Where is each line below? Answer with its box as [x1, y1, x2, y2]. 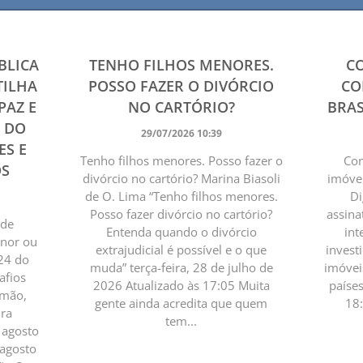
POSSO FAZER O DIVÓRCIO [88, 75, 275, 96]
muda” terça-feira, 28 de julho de [89, 258, 273, 275]
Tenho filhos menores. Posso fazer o [79, 152, 283, 169]
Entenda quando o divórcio [105, 223, 257, 240]
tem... [165, 312, 198, 329]
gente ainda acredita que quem [95, 294, 268, 311]
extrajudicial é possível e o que [96, 241, 267, 258]
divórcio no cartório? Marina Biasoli [82, 169, 280, 186]
